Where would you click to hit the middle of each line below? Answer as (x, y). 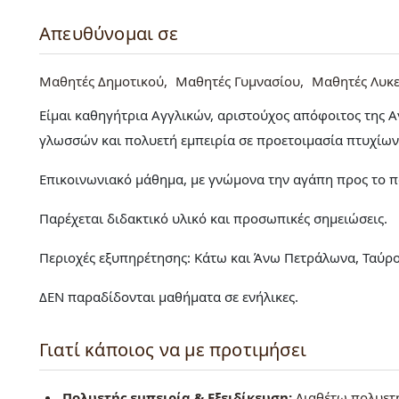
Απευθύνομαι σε (109, 34)
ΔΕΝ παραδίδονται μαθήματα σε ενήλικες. (169, 297)
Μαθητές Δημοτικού (102, 81)
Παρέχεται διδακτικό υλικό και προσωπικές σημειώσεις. (215, 219)
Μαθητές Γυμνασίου (238, 81)
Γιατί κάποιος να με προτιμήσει (173, 350)
